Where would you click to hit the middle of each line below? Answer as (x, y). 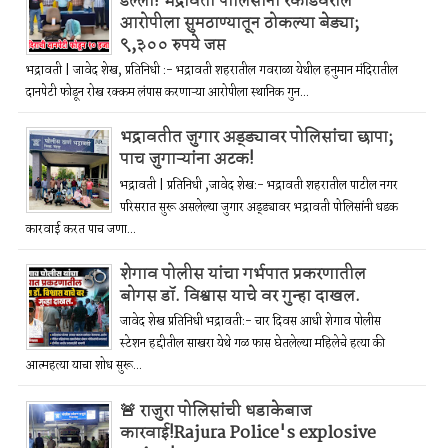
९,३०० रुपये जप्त (173, 45)
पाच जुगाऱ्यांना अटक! (187, 160)
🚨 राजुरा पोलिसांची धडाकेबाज (216, 411)
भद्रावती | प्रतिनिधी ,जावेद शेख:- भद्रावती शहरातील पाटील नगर (259, 185)
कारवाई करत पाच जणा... (81, 229)
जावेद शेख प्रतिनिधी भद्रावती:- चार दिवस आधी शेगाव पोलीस (250, 322)
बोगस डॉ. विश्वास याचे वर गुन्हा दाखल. (240, 296)
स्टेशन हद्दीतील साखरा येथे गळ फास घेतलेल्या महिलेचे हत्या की (252, 344)
